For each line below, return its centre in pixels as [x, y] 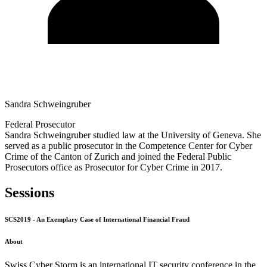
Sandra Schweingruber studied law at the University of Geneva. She [133, 135]
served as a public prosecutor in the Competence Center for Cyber [128, 145]
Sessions [31, 192]
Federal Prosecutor [40, 124]
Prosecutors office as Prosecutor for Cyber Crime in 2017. [114, 167]
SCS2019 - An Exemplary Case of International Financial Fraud [97, 219]
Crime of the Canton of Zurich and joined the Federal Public [118, 156]
